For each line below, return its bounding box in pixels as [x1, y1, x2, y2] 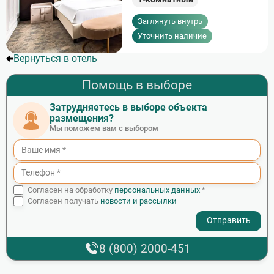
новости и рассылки [100, 196, 177, 206]
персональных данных [114, 185, 201, 194]
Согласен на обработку [28, 185, 115, 194]
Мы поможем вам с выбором [50, 124, 158, 133]
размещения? [50, 113, 114, 125]
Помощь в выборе [82, 78, 192, 93]
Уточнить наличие [137, 31, 207, 40]
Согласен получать [28, 196, 101, 206]
